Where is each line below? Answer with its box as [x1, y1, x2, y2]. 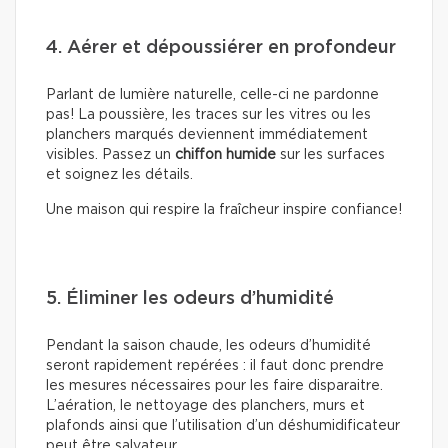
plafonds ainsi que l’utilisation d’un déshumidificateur [46, 419, 400, 434]
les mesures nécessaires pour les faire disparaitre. [46, 379, 383, 394]
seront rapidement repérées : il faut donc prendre [46, 359, 384, 374]
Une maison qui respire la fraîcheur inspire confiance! [46, 203, 402, 218]
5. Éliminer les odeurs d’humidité [46, 290, 334, 309]
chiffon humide [175, 148, 276, 163]
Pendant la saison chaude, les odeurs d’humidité [46, 339, 371, 354]
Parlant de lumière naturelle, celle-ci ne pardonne [46, 88, 379, 103]
